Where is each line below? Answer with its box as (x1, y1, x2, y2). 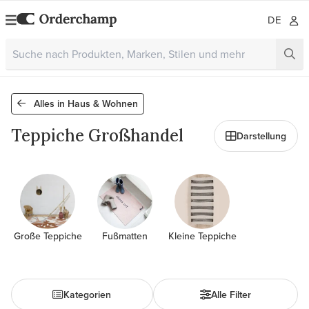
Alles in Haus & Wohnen (31, 97, 138, 110)
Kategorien (63, 287, 112, 301)
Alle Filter (210, 287, 251, 301)
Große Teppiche (13, 229, 82, 243)
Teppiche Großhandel (11, 125, 183, 146)
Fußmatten (102, 229, 148, 243)
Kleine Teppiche (168, 229, 237, 243)
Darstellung (237, 128, 286, 143)
